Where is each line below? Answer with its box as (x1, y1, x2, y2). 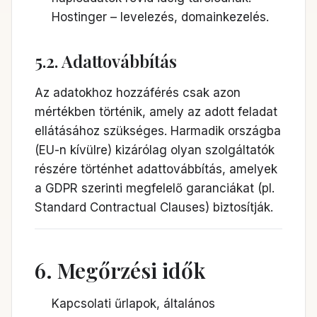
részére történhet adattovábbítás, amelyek (35, 162, 277, 176)
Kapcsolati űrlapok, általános (52, 296, 215, 311)
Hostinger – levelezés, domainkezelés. (52, 10, 269, 24)
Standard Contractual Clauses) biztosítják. (35, 200, 273, 214)
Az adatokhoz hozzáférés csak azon (35, 86, 241, 100)
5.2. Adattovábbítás (35, 50, 177, 72)
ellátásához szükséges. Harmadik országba (35, 124, 281, 138)
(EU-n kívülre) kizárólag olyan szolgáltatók (35, 143, 275, 157)
